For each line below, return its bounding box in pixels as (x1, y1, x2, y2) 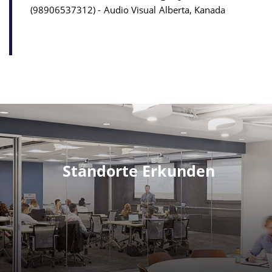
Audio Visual (104, 3, 156, 16)
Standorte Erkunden (63, 160, 216, 182)
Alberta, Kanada (159, 3, 225, 16)
